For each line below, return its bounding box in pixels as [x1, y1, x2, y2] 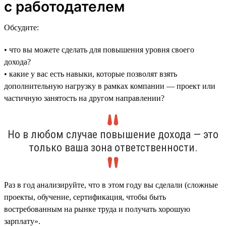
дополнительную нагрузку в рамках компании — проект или [4, 81, 215, 90]
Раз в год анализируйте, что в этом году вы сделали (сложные [4, 180, 218, 189]
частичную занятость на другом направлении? [4, 93, 164, 102]
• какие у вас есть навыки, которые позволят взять [4, 69, 177, 78]
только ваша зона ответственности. [28, 141, 198, 154]
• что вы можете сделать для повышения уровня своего [4, 45, 194, 54]
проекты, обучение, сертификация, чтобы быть [4, 192, 166, 201]
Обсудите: [4, 23, 39, 32]
